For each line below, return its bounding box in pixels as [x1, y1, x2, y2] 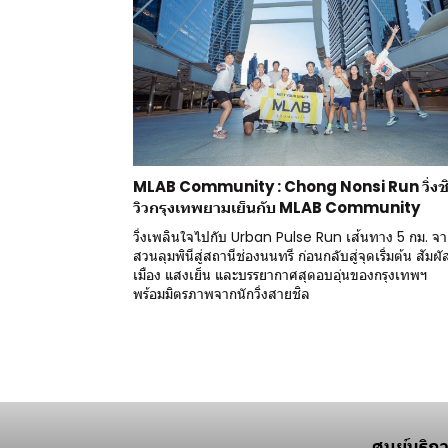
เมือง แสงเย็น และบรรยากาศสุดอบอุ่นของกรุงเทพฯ [133, 264, 427, 285]
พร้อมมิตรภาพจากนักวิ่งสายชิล [133, 283, 310, 304]
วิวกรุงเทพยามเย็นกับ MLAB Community [133, 196, 420, 218]
